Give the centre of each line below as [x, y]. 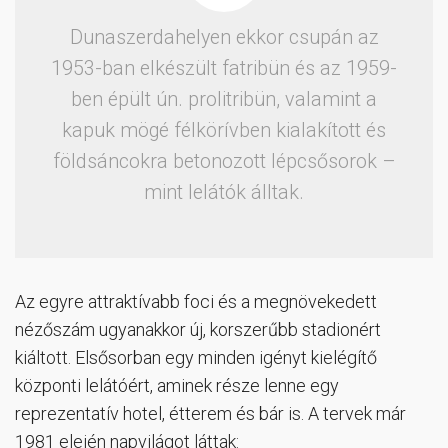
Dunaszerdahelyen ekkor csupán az [224, 37]
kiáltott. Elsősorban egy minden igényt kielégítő [196, 357]
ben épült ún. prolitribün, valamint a [224, 99]
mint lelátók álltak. [224, 192]
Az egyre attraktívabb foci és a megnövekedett [196, 301]
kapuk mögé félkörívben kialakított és [224, 130]
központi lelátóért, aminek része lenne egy [177, 385]
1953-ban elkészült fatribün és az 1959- [224, 68]
